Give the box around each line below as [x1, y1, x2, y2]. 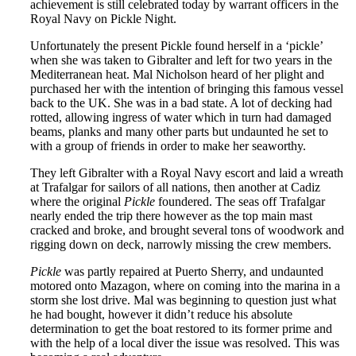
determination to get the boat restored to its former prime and [30, 321, 332, 335]
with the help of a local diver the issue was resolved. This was [30, 335, 339, 350]
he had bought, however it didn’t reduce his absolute [30, 307, 292, 321]
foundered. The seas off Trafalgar [155, 194, 325, 208]
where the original [30, 194, 124, 208]
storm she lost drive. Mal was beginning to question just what [30, 292, 336, 307]
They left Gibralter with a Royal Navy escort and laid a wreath [30, 165, 343, 180]
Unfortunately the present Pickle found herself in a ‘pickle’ [30, 38, 323, 52]
